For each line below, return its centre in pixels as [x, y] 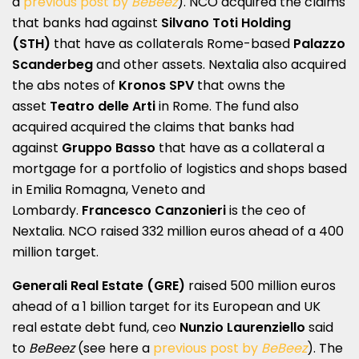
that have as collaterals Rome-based [172, 43]
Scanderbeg [52, 64]
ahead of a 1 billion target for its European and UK [166, 306]
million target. [55, 252]
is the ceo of [266, 210]
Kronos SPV [156, 85]
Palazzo [319, 43]
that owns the [240, 85]
